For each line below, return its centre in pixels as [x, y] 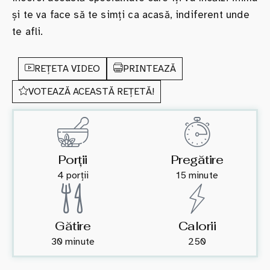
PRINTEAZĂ [149, 69]
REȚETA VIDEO [67, 69]
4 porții [73, 176]
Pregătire [197, 160]
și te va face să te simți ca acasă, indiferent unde [131, 15]
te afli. [28, 32]
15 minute [197, 176]
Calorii [197, 226]
